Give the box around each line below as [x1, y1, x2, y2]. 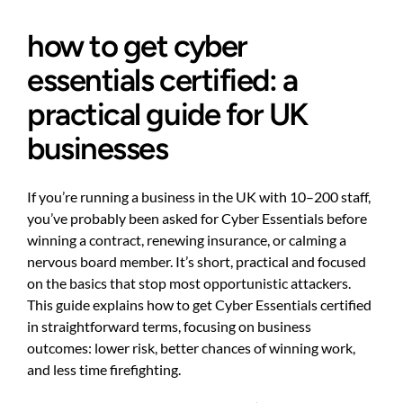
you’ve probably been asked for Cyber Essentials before [27, 209, 367, 227]
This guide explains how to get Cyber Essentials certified [27, 295, 372, 313]
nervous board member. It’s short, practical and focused [27, 252, 366, 270]
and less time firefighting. [27, 360, 181, 378]
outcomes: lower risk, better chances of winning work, [27, 338, 355, 356]
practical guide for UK [27, 94, 309, 133]
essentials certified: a [27, 60, 298, 99]
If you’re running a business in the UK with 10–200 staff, [27, 187, 371, 205]
